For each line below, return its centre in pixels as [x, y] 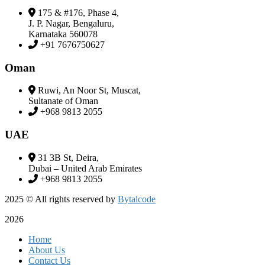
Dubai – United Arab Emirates [85, 168]
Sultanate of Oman [63, 101]
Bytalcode [137, 199]
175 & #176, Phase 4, [78, 12]
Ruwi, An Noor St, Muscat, [89, 91]
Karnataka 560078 [63, 34]
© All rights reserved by [71, 199]
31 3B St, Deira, [68, 157]
